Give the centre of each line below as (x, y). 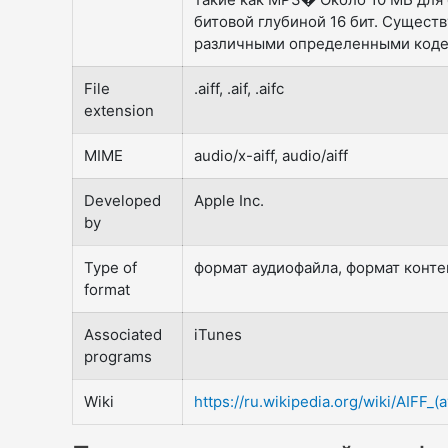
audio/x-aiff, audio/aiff (271, 155)
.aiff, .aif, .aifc (239, 88)
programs (118, 356)
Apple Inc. (229, 200)
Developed (123, 200)
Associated (123, 334)
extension (119, 110)
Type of (111, 267)
